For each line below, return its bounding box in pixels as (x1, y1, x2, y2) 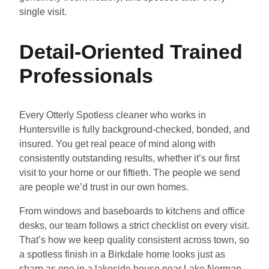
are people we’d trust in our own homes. (19, 182, 189, 193)
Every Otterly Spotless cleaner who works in (19, 110, 206, 121)
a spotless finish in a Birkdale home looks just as (19, 249, 225, 259)
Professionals (19, 64, 153, 88)
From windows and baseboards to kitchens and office (19, 205, 245, 216)
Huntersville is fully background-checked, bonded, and (19, 124, 250, 135)
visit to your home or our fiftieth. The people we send (19, 168, 240, 178)
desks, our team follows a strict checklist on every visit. (19, 220, 249, 231)
